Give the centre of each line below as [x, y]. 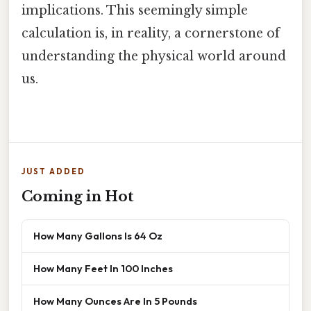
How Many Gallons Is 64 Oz [98, 235]
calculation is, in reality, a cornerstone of [151, 33]
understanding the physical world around [154, 56]
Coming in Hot [78, 196]
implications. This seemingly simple [135, 10]
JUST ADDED [53, 171]
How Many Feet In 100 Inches [103, 268]
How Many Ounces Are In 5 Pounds [115, 301]
